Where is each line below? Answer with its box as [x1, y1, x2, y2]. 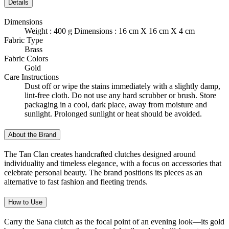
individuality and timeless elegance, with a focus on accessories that [4, 158, 221, 168]
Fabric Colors [4, 54, 48, 63]
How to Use [8, 198, 42, 207]
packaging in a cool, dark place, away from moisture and [25, 100, 207, 109]
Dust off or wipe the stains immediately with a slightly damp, [25, 82, 220, 91]
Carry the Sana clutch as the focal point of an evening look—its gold [4, 217, 224, 226]
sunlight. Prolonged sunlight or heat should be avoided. [25, 109, 202, 119]
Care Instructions [4, 73, 59, 82]
